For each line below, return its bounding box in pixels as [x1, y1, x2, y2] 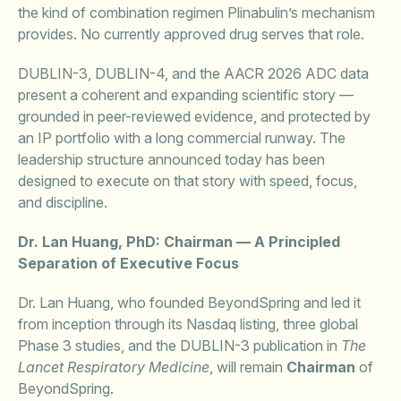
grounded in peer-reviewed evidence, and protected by [18, 107, 371, 125]
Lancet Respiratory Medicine [18, 358, 209, 376]
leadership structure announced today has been [18, 150, 325, 168]
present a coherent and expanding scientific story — [18, 86, 354, 104]
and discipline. [18, 193, 107, 211]
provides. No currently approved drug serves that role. [18, 25, 364, 43]
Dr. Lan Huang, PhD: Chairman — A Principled [18, 233, 340, 251]
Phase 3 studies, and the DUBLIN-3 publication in [18, 337, 341, 354]
